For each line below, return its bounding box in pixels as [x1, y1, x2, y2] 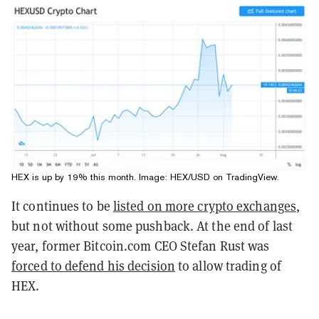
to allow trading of [174, 256, 281, 274]
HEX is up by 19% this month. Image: [11, 171, 170, 182]
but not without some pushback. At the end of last [11, 216, 293, 234]
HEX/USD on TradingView [170, 171, 277, 182]
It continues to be [11, 197, 113, 214]
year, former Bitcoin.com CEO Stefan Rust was [11, 236, 270, 254]
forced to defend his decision [11, 256, 175, 274]
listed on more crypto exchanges [113, 197, 297, 214]
